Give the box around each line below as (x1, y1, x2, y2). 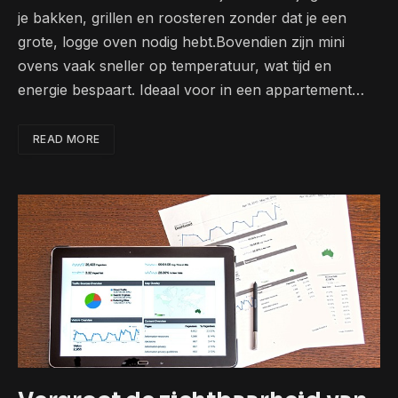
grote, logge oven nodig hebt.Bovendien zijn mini (18, 33, 345, 52)
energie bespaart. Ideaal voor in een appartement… (18, 81, 364, 99)
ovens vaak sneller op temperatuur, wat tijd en (18, 57, 331, 76)
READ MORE (33, 132, 100, 147)
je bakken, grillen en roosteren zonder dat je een (18, 9, 346, 28)
